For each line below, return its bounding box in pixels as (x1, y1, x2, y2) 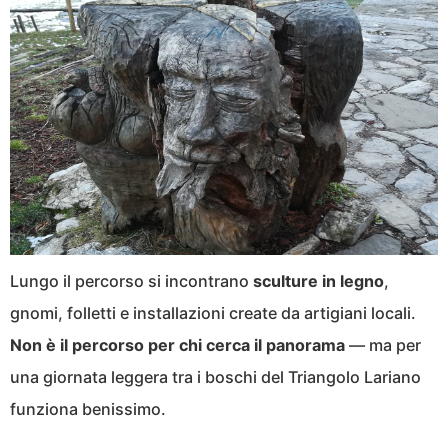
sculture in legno (253, 271, 384, 292)
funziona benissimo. (10, 399, 166, 420)
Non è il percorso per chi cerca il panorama (10, 335, 345, 356)
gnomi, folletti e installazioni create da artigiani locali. (10, 303, 416, 324)
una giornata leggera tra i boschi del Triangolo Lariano (10, 367, 421, 388)
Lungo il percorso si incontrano (10, 271, 253, 292)
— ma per (345, 335, 421, 356)
